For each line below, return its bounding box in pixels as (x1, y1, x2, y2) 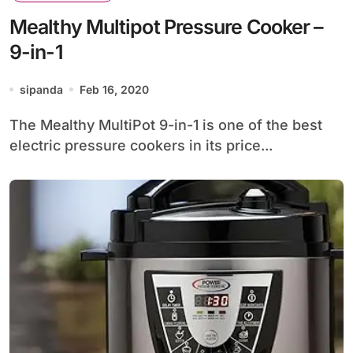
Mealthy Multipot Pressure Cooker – (9, 14, 324, 39)
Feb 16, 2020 (80, 82, 149, 96)
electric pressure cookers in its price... (9, 136, 273, 154)
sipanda (20, 82, 63, 96)
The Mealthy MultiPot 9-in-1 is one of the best (9, 116, 19, 133)
